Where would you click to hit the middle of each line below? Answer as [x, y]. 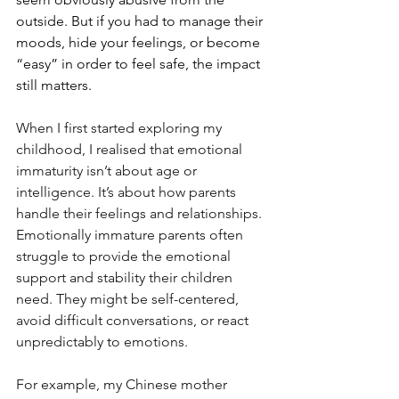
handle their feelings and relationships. [141, 213]
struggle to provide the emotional [125, 256]
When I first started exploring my [121, 127]
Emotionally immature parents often [131, 234]
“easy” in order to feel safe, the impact [140, 63]
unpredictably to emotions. [102, 341]
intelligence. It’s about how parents [128, 191]
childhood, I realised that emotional [131, 149]
